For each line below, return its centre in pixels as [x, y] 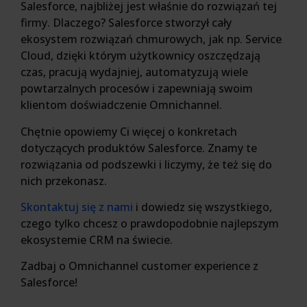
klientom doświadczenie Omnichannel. [121, 105]
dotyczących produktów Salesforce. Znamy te [139, 148]
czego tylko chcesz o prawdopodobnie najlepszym [150, 223]
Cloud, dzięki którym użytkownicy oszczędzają [140, 56]
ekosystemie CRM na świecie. [97, 240]
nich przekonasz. [64, 181]
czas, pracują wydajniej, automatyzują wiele [134, 72]
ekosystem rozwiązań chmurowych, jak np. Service [151, 39]
